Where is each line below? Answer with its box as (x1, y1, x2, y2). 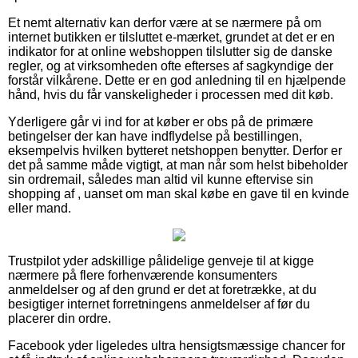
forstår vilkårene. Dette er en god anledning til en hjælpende (8, 74, 346, 88)
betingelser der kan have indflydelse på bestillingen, (8, 129, 302, 144)
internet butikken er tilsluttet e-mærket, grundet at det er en (8, 30, 335, 45)
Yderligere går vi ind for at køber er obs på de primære (8, 115, 313, 129)
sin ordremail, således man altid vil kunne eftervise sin (8, 173, 313, 187)
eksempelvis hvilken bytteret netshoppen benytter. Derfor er (8, 144, 342, 158)
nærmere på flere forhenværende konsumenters (8, 268, 277, 283)
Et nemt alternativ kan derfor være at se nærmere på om (8, 16, 321, 30)
